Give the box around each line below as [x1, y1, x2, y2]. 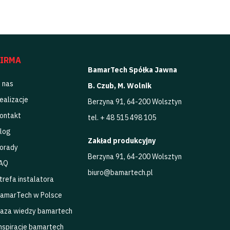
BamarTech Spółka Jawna [87, 65, 177, 75]
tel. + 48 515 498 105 [87, 113, 156, 123]
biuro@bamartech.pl [87, 168, 153, 178]
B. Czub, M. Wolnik [87, 81, 151, 91]
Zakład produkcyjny [87, 136, 156, 146]
